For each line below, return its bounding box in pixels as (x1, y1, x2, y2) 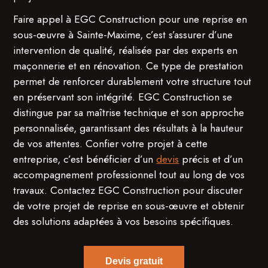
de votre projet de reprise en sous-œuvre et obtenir (13, 197, 245, 214)
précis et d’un (179, 151, 243, 167)
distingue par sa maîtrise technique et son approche (13, 104, 245, 120)
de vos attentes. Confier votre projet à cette (13, 135, 208, 151)
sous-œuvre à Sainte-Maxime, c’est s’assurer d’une (13, 26, 233, 42)
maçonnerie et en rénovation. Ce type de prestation (13, 57, 243, 74)
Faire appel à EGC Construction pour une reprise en (13, 11, 248, 27)
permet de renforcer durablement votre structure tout (13, 73, 252, 89)
